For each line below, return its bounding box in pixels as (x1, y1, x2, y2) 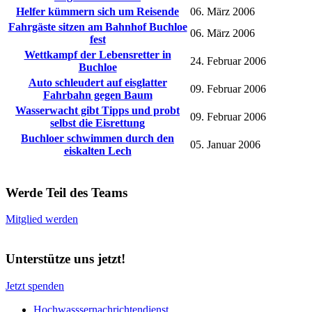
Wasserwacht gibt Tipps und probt (15, 104, 180, 116)
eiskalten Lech (63, 145, 132, 157)
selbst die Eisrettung (50, 117, 145, 129)
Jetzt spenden (6, 279, 64, 292)
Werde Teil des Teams (6, 185, 127, 200)
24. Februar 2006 (190, 55, 266, 67)
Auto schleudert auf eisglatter (28, 77, 167, 88)
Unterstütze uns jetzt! (6, 251, 125, 267)
